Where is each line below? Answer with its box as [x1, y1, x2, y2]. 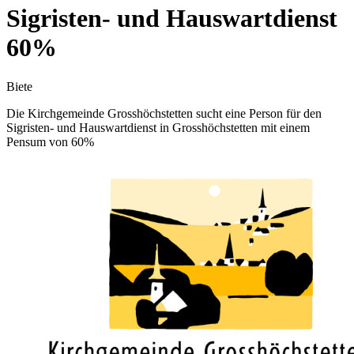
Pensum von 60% [6, 134, 94, 149]
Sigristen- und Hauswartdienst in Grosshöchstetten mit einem [6, 120, 310, 134]
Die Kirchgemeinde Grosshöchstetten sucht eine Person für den [6, 106, 322, 120]
